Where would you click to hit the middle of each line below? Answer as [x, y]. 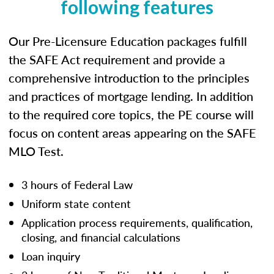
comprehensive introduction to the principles [129, 77]
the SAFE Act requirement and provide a [117, 59]
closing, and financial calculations [101, 237]
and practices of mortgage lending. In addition [131, 96]
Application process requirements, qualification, [137, 222]
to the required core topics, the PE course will [131, 114]
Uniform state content [76, 203]
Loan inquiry [51, 256]
